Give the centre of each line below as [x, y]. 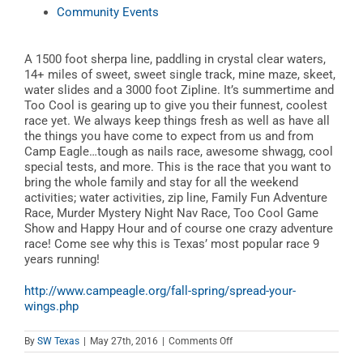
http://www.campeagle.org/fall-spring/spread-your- [160, 290]
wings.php [51, 306]
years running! [62, 259]
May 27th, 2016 [124, 341]
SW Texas [58, 341]
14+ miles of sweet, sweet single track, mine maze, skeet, [180, 74]
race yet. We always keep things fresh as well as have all [177, 120]
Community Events [108, 12]
